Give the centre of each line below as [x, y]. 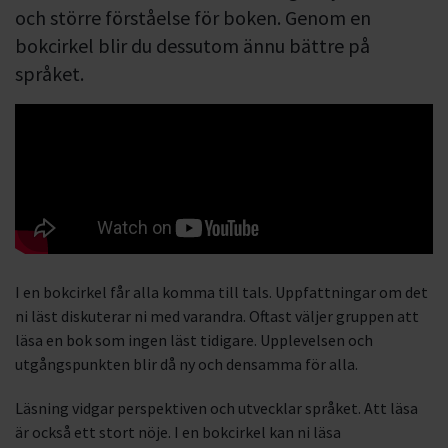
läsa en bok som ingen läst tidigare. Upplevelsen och [194, 340]
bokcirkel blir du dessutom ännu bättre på [192, 45]
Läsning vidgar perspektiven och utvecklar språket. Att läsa [216, 408]
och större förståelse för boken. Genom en [193, 17]
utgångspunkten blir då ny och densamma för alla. [186, 364]
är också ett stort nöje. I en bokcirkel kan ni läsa [178, 432]
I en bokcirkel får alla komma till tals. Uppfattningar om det [221, 292]
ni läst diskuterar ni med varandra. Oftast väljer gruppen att [217, 316]
